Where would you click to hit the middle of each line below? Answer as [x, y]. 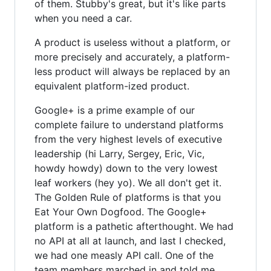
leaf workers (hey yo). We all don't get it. [128, 182]
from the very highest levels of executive [128, 139]
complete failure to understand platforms [129, 124]
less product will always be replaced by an [132, 71]
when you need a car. [83, 18]
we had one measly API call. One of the [124, 255]
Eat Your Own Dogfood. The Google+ [121, 211]
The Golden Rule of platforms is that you [128, 197]
